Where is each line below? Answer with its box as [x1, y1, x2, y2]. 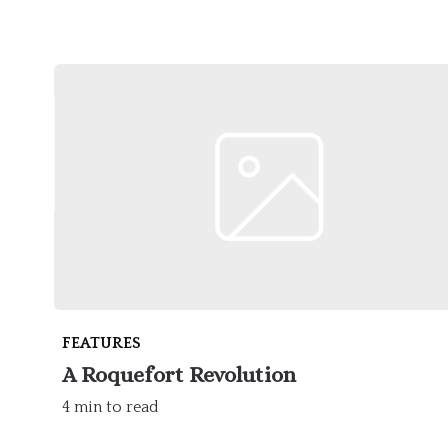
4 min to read [62, 398, 159, 417]
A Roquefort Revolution [62, 362, 296, 388]
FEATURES [62, 334, 141, 353]
